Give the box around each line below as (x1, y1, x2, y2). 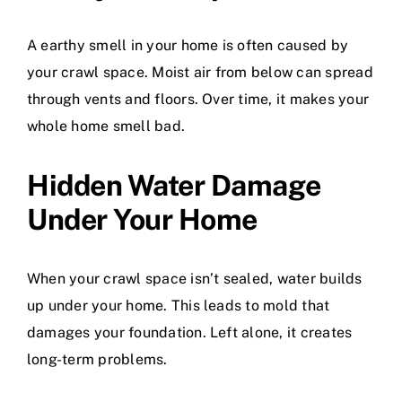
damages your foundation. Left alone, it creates (27, 323, 353, 341)
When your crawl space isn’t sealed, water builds (27, 269, 363, 287)
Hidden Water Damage (27, 168, 321, 202)
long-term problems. (27, 350, 168, 368)
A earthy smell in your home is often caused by (27, 36, 349, 54)
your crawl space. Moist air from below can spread (27, 63, 373, 81)
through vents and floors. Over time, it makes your (27, 90, 369, 108)
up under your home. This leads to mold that (27, 296, 330, 314)
